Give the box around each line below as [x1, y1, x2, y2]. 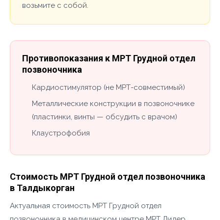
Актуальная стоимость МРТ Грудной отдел [10, 201, 162, 210]
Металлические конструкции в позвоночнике [32, 99, 194, 108]
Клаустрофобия [32, 129, 90, 137]
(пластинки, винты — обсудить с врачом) [32, 112, 177, 121]
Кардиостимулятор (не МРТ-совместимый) [32, 83, 185, 92]
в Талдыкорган [10, 183, 75, 193]
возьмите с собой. [22, 1, 88, 10]
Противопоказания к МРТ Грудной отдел [22, 53, 195, 63]
